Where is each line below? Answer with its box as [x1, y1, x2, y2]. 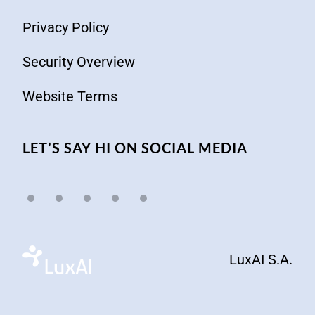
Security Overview [22, 53, 135, 71]
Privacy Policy [22, 19, 109, 37]
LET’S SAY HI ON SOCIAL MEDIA [22, 139, 247, 157]
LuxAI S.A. [229, 251, 292, 269]
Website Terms [22, 88, 117, 105]
